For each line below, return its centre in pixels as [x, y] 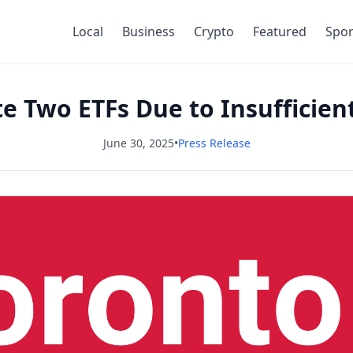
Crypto [214, 32]
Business [149, 32]
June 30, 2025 [138, 143]
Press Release [214, 143]
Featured [280, 32]
